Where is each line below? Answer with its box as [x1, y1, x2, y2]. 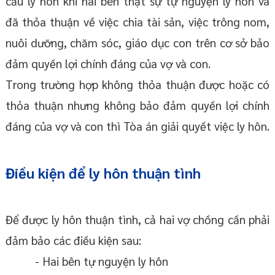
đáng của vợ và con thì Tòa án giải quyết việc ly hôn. [5, 118, 269, 134]
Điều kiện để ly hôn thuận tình [5, 163, 201, 182]
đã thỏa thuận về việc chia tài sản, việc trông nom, [5, 14, 270, 29]
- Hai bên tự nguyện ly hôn [34, 254, 168, 269]
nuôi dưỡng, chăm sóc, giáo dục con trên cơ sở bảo [5, 35, 270, 50]
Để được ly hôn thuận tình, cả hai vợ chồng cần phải [5, 212, 270, 227]
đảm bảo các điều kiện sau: [5, 233, 141, 248]
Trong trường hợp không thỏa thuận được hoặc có [5, 77, 270, 92]
